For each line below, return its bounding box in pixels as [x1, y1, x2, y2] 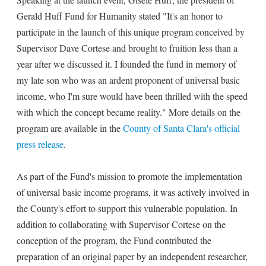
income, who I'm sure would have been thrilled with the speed [17, 90, 248, 102]
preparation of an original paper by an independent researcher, [17, 250, 248, 262]
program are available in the [17, 122, 123, 134]
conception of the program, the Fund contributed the [17, 234, 211, 246]
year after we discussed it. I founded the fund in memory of [17, 58, 236, 70]
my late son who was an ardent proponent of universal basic [17, 74, 240, 86]
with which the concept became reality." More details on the [17, 106, 240, 118]
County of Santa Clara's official [123, 122, 240, 134]
